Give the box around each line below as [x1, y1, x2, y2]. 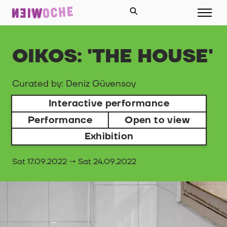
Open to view [125, 113, 190, 127]
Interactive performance [49, 97, 169, 110]
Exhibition [84, 130, 134, 143]
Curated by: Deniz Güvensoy [12, 77, 136, 90]
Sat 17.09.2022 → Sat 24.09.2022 [12, 156, 136, 167]
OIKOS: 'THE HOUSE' [12, 44, 213, 69]
